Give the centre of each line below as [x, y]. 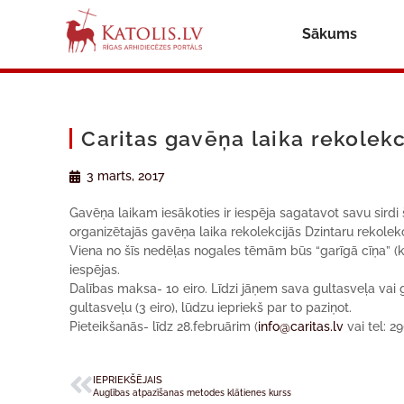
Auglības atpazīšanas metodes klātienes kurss [193, 393]
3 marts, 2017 [126, 176]
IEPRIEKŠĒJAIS [128, 380]
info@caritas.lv [301, 326]
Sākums [329, 34]
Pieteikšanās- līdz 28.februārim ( [164, 326]
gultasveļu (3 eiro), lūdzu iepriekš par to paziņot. [211, 308]
